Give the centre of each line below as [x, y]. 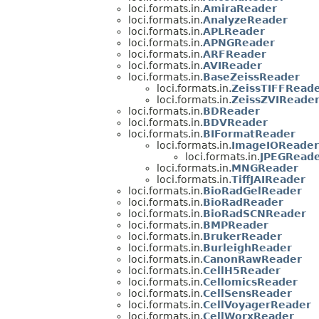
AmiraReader [240, 9]
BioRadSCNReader [255, 214]
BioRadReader [243, 203]
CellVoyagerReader [257, 305]
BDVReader [235, 123]
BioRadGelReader [252, 191]
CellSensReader [247, 294]
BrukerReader [242, 237]
